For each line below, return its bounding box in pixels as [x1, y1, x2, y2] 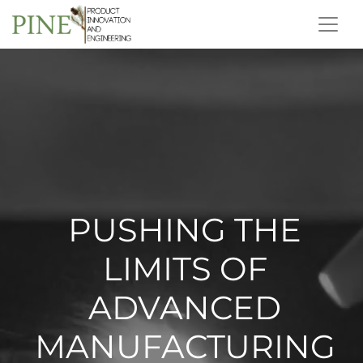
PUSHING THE [68, 210, 302, 250]
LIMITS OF [102, 249, 267, 288]
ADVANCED [88, 288, 282, 327]
